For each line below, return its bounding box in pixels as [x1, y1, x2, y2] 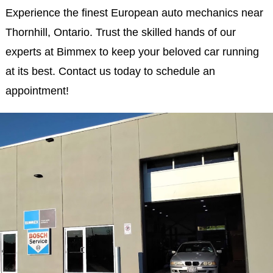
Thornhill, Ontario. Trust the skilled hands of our [5, 26, 236, 38]
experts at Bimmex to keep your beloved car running [5, 46, 259, 58]
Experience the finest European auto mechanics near [5, 7, 263, 19]
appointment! [5, 85, 69, 97]
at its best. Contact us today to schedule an [5, 65, 215, 77]
